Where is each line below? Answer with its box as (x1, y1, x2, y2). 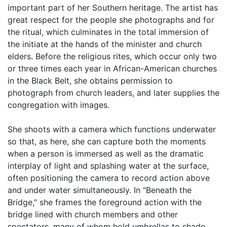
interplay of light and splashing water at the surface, (8, 161, 209, 171)
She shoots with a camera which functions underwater (8, 124, 216, 134)
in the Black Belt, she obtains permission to (8, 75, 173, 86)
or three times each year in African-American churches (8, 63, 217, 73)
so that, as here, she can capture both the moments (8, 136, 206, 146)
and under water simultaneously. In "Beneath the (8, 185, 192, 195)
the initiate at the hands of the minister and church (8, 39, 202, 49)
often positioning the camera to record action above (8, 173, 210, 183)
